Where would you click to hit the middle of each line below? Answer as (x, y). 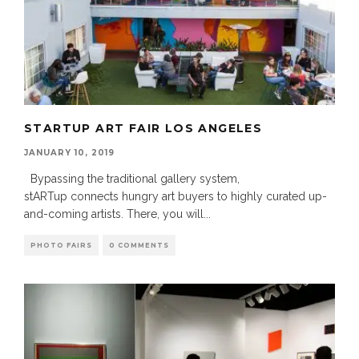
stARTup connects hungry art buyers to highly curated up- (175, 196)
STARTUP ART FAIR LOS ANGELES (143, 128)
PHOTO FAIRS (61, 245)
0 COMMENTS (139, 245)
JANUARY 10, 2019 (69, 152)
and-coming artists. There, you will (114, 214)
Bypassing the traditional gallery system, (132, 178)
